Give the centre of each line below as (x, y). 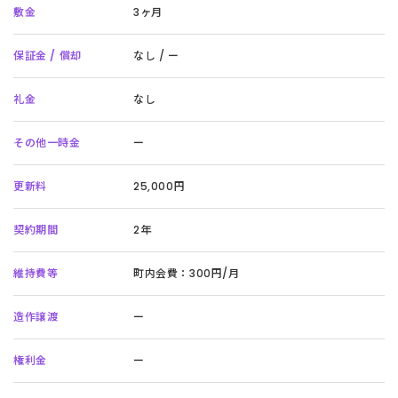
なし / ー (156, 56)
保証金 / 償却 (48, 56)
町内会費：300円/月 (187, 274)
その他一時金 (47, 143)
